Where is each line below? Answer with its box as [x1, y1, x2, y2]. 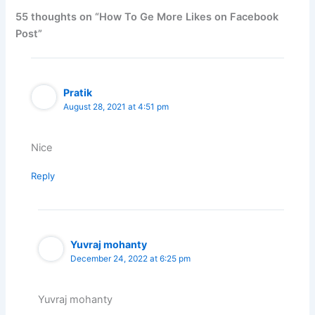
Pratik [63, 86, 93, 98]
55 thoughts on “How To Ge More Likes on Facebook [15, 11, 279, 24]
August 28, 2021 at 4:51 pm [63, 101, 169, 112]
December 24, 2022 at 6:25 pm [70, 253, 191, 264]
